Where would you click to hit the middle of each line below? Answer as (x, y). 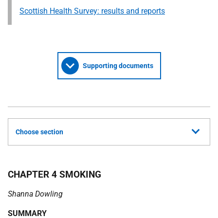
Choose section (39, 132)
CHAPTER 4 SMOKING (54, 174)
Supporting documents (118, 66)
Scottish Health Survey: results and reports (92, 11)
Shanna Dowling (35, 194)
